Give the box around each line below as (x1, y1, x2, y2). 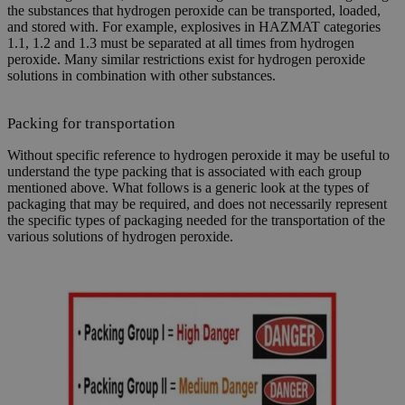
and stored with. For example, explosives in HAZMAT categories (7, 19, 381, 35)
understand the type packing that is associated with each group (7, 164, 362, 180)
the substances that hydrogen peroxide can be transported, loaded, (7, 3, 381, 19)
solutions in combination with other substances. (7, 68, 276, 84)
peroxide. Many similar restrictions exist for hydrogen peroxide (7, 52, 365, 68)
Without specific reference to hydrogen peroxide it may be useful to (7, 147, 390, 164)
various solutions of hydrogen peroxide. (7, 229, 233, 245)
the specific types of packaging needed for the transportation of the (7, 212, 385, 229)
